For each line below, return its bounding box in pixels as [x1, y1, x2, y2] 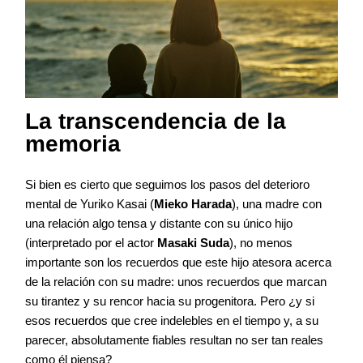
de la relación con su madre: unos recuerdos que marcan [25, 274, 327, 288]
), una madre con [232, 196, 322, 211]
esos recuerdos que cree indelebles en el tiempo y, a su [25, 313, 318, 327]
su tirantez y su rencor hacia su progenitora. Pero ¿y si [25, 293, 314, 308]
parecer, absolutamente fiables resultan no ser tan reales [25, 332, 323, 347]
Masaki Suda [157, 235, 229, 250]
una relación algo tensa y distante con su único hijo [25, 216, 293, 230]
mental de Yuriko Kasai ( [25, 196, 154, 211]
